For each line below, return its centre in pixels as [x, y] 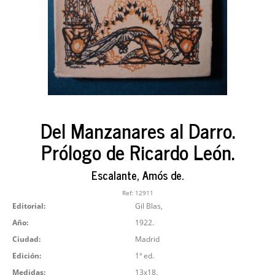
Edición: [27, 256]
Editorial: [29, 206]
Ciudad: [26, 239]
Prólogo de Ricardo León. [137, 152]
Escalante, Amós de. [137, 175]
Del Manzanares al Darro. [137, 130]
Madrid [147, 239]
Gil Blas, [149, 206]
